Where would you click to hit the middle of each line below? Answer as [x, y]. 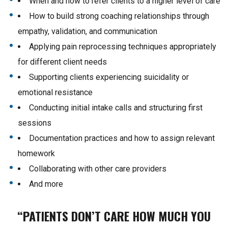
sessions [35, 123]
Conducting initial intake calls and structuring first [116, 108]
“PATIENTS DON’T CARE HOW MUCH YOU [114, 216]
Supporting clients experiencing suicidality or [109, 77]
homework [36, 154]
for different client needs [62, 62]
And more [46, 184]
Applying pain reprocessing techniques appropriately [123, 47]
